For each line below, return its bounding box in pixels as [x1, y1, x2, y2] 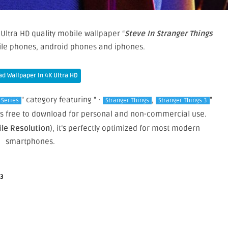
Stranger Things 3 [158, 97, 207, 105]
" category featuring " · [21, 95, 103, 105]
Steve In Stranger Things [124, 29, 213, 39]
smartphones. [5, 137, 55, 147]
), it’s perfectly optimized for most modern [50, 124, 200, 133]
